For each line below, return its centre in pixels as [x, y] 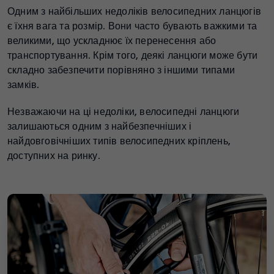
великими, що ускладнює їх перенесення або [112, 41]
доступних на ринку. [54, 156]
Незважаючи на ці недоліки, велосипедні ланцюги [124, 112]
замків [22, 85]
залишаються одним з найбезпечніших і [100, 127]
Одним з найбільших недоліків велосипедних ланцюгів [134, 12]
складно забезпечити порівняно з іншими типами [121, 70]
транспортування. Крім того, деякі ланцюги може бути [133, 56]
